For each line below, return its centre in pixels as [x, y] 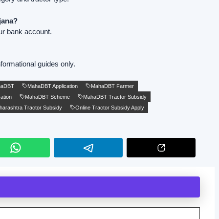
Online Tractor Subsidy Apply [110, 107]
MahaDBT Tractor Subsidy [115, 97]
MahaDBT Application [53, 86]
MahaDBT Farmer [112, 86]
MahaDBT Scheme [47, 97]
